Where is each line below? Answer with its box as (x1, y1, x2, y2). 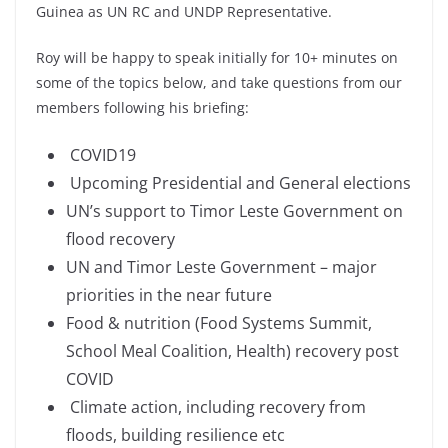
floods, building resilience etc (66, 423, 285, 446)
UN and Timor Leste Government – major (66, 255, 377, 278)
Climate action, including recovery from (66, 395, 366, 418)
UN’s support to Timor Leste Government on (66, 199, 403, 222)
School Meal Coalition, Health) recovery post (66, 339, 399, 362)
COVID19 (66, 143, 136, 166)
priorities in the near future (66, 283, 272, 306)
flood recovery (66, 227, 179, 250)
